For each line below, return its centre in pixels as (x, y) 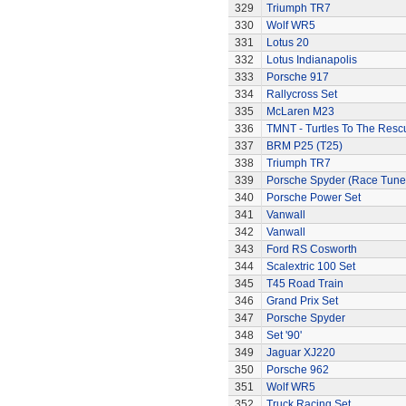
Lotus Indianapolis (311, 60)
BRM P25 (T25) (304, 146)
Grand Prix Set (302, 301)
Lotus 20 (287, 43)
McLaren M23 (300, 111)
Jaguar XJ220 (300, 353)
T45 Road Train (304, 284)
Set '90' (284, 335)
